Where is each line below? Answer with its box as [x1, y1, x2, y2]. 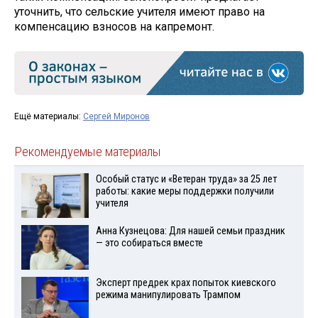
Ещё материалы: [14, 111, 83, 122]
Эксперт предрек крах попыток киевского [95, 276, 276, 289]
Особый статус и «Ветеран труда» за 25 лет [95, 173, 277, 186]
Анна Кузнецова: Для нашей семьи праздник [95, 225, 285, 238]
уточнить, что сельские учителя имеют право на [14, 5, 265, 19]
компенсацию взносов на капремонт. [14, 20, 214, 34]
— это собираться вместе [95, 237, 203, 250]
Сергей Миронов [83, 111, 150, 122]
